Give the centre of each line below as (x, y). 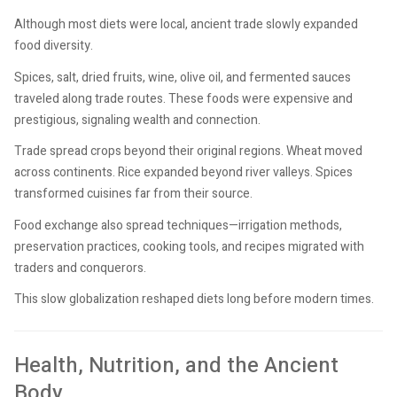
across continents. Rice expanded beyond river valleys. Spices (183, 173)
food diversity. (54, 46)
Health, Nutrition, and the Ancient (176, 366)
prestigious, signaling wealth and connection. (137, 120)
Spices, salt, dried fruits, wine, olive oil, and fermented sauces (183, 77)
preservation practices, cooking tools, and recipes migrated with (189, 246)
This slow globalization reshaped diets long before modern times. (194, 300)
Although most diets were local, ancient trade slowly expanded (186, 25)
